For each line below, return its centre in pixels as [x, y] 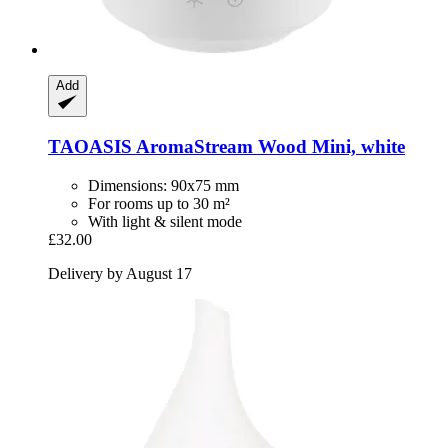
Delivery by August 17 [120, 273]
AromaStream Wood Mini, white [268, 147]
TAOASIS [90, 147]
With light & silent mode [165, 221]
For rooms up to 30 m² [159, 203]
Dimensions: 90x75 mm [163, 185]
